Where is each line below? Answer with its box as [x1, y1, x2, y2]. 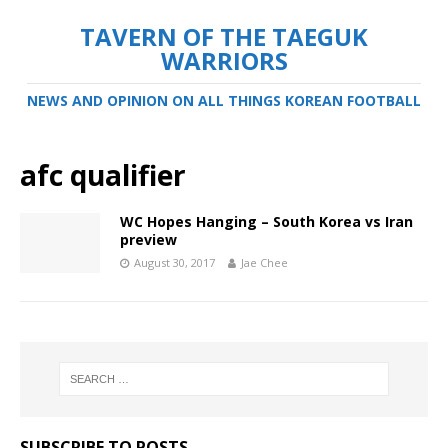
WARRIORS [160, 44, 288, 77]
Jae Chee [241, 255, 288, 270]
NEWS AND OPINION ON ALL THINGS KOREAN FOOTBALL [27, 91, 421, 110]
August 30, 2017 [134, 255, 215, 270]
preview [120, 230, 177, 249]
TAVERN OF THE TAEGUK [80, 20, 368, 53]
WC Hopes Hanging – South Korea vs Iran [120, 212, 413, 231]
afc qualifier [20, 156, 186, 194]
